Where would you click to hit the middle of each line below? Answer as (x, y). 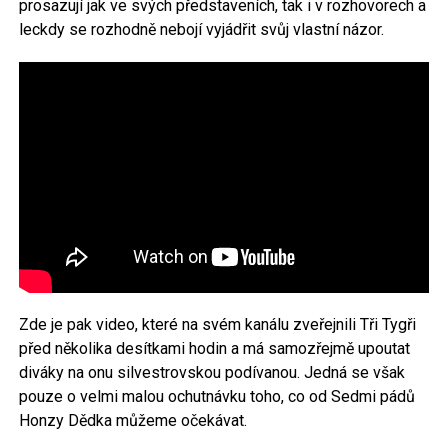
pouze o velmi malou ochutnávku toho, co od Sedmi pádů (216, 396)
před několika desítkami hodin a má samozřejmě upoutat (214, 348)
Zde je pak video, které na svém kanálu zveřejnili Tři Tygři (217, 324)
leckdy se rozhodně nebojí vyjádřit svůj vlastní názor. (201, 29)
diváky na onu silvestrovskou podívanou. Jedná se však (211, 372)
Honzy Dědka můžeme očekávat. (132, 420)
